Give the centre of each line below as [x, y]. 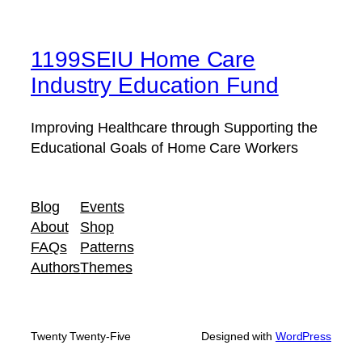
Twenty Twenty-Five [81, 337]
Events [102, 207]
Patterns [107, 247]
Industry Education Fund [155, 84]
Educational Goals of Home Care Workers [165, 147]
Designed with [238, 337]
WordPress [303, 337]
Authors [56, 267]
